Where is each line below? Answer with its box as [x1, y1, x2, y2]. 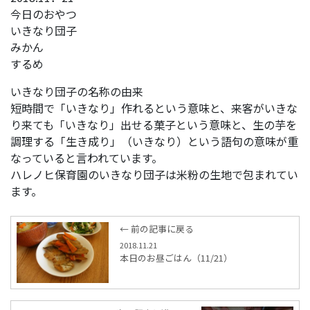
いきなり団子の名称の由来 [10, 82, 143, 100]
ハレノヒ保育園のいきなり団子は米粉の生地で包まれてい [10, 165, 298, 183]
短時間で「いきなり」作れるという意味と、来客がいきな [10, 99, 298, 116]
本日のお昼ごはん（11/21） [120, 250, 233, 264]
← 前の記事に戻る [120, 221, 194, 235]
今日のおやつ [10, 5, 77, 22]
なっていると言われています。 [10, 149, 163, 166]
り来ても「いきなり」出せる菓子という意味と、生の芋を [10, 116, 297, 133]
